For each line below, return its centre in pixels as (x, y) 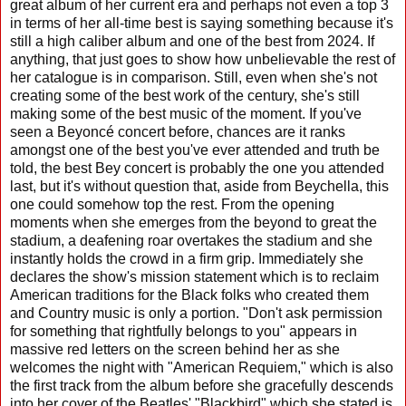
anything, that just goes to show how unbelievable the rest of (203, 59)
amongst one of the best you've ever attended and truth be (195, 150)
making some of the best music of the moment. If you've (186, 113)
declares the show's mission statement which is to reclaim (194, 276)
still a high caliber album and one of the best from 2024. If (192, 41)
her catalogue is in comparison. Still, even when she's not (193, 77)
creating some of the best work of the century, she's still (185, 95)
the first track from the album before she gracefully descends (202, 385)
